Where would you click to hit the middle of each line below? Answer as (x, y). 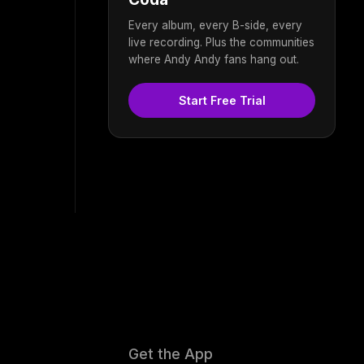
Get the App (171, 353)
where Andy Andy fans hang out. (214, 59)
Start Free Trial (222, 100)
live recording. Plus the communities (221, 42)
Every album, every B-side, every (215, 25)
